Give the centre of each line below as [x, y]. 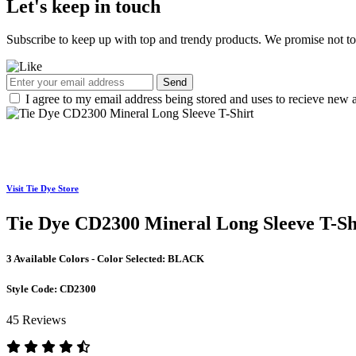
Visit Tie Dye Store [43, 189]
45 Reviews [36, 319]
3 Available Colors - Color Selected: [87, 258]
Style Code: [33, 288]
